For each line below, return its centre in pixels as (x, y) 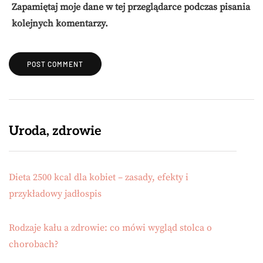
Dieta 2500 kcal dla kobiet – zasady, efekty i (99, 178)
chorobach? (34, 245)
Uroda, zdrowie (55, 131)
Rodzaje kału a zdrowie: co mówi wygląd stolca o (110, 228)
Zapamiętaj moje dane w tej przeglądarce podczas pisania (131, 7)
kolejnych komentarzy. (60, 24)
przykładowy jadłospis (55, 194)
